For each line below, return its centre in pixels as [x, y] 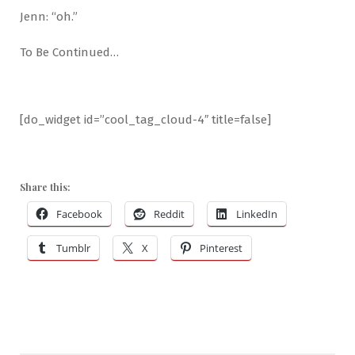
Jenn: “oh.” [49, 17]
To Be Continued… [69, 53]
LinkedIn [257, 214]
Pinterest [221, 248]
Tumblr [73, 248]
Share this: [45, 187]
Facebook [79, 214]
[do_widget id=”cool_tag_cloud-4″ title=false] [145, 120]
